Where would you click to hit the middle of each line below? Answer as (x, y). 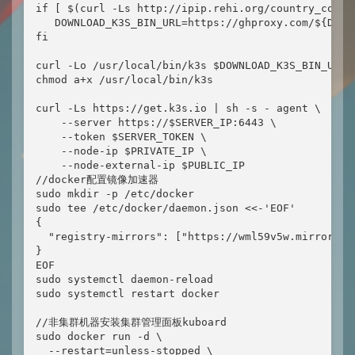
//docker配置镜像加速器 (97, 179)
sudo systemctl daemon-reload (124, 279)
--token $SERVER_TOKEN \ (121, 137)
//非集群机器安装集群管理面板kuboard (131, 322)
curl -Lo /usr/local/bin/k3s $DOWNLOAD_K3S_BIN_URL (191, 65)
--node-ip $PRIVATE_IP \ (121, 151)
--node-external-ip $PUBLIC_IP (140, 165)
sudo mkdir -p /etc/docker (115, 194)
